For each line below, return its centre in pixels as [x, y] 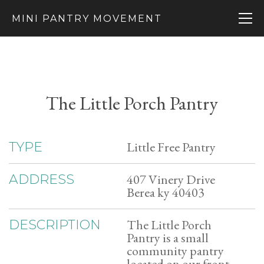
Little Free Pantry [171, 147]
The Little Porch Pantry [132, 103]
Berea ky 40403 [166, 192]
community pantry [175, 251]
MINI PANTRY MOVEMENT [87, 19]
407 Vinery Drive [171, 179]
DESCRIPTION [55, 225]
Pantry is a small [168, 238]
